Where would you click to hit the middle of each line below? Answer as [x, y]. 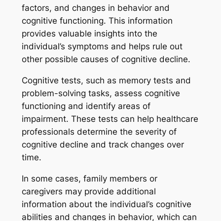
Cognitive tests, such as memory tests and [106, 81]
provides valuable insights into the [89, 34]
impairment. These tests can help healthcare [110, 119]
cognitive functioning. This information [97, 21]
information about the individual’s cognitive [106, 204]
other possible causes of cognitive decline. [106, 59]
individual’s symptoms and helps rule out [102, 47]
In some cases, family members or [89, 178]
